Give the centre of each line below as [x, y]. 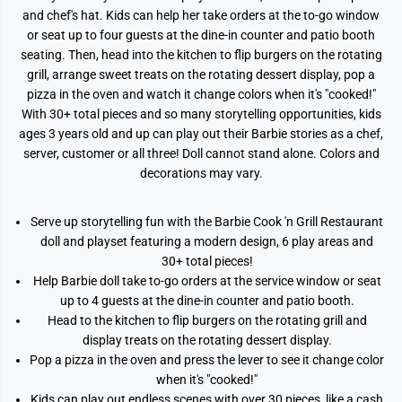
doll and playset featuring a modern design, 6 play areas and [207, 241]
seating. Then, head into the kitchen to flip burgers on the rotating [201, 55]
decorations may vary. [201, 173]
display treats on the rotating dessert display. [207, 340]
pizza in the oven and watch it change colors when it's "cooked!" [201, 94]
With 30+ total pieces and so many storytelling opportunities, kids [201, 114]
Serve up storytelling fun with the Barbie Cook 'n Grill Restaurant [207, 222]
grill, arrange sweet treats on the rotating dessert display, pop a [201, 74]
